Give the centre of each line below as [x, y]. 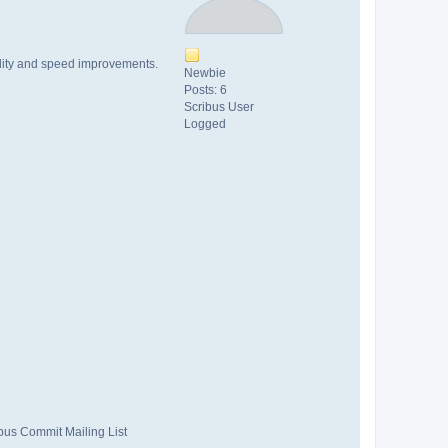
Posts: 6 [205, 89]
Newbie [205, 72]
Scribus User [219, 106]
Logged [205, 123]
